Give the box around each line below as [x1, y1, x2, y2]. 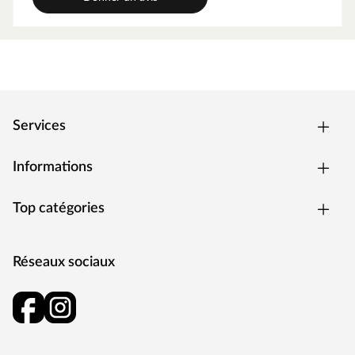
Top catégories [13, 201, 105, 216]
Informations [13, 160, 93, 174]
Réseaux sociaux [13, 255, 115, 269]
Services [13, 119, 66, 133]
